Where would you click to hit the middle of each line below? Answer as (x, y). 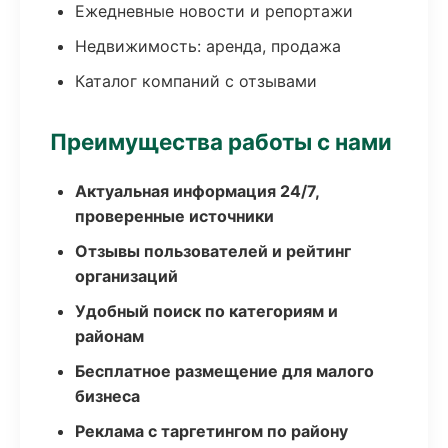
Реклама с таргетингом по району (211, 431)
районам (109, 336)
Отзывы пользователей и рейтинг (213, 251)
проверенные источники (174, 216)
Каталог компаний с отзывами (196, 81)
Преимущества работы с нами (221, 141)
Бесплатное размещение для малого (224, 371)
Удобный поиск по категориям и (206, 311)
